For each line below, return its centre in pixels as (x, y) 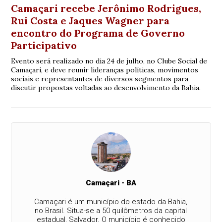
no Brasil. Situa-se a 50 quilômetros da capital (111, 211)
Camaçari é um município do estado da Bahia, (111, 202)
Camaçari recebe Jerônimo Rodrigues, (106, 8)
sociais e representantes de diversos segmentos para (100, 79)
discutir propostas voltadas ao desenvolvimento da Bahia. (106, 88)
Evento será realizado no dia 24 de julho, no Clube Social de (109, 61)
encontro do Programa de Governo (98, 33)
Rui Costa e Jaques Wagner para (90, 21)
